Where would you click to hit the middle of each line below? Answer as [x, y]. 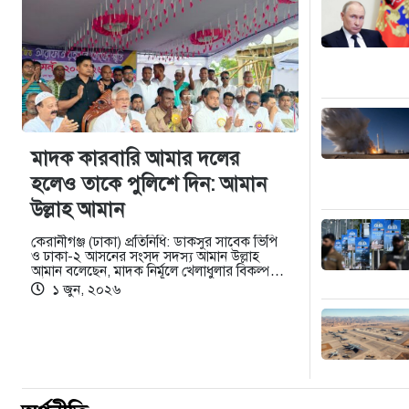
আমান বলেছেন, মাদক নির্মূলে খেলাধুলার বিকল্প [151, 272]
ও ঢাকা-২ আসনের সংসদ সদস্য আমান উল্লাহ [145, 257]
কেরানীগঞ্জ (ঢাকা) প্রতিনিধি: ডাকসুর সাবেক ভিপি [154, 242]
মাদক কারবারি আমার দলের [136, 159]
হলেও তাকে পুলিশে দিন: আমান [149, 184]
